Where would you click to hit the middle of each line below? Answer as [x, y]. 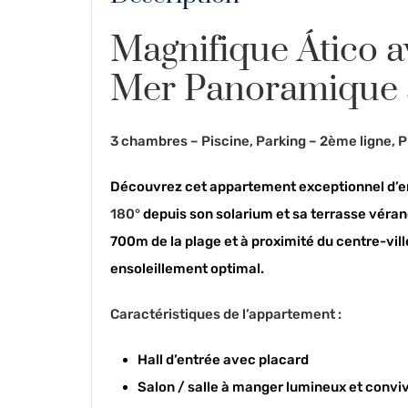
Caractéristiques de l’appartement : [226, 314]
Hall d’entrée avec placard [223, 360]
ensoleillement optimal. [187, 269]
